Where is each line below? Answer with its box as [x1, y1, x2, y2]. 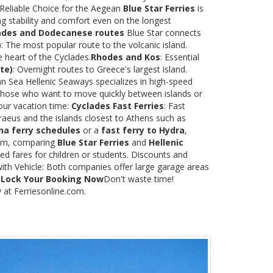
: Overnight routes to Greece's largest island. [13, 63, 187, 75]
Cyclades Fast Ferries [71, 99, 164, 112]
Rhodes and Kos [91, 51, 160, 63]
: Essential [160, 51, 199, 63]
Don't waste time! [104, 172, 174, 185]
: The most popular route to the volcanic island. [1, 38, 187, 51]
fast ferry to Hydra [101, 124, 185, 136]
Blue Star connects [124, 26, 201, 38]
